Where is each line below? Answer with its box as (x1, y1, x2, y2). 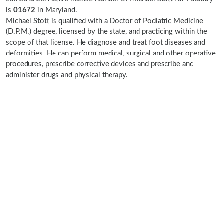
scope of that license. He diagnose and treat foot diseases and (6, 39, 205, 46)
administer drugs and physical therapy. (6, 71, 128, 79)
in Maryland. (37, 6, 77, 14)
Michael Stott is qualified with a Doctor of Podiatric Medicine (6, 17, 203, 25)
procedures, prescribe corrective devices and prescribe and (6, 60, 193, 68)
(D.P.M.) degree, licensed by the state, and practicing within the (6, 28, 207, 35)
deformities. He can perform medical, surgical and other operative (6, 50, 216, 57)
